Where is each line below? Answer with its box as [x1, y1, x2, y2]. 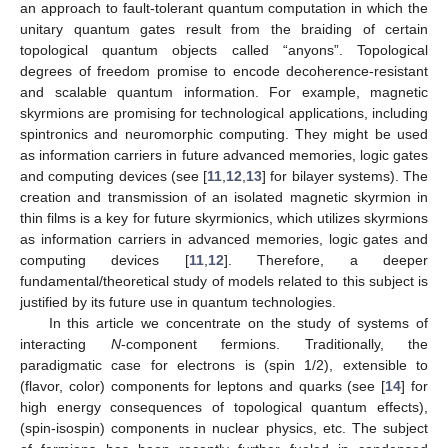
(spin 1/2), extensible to [263, 356, 428, 373]
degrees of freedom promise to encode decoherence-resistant [20, 62, 428, 79]
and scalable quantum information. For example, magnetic [20, 83, 428, 100]
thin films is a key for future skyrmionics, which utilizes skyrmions [20, 209, 428, 226]
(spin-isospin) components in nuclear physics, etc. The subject [20, 419, 428, 436]
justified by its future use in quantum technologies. [20, 293, 336, 310]
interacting [20, 335, 111, 352]
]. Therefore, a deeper [223, 251, 429, 268]
